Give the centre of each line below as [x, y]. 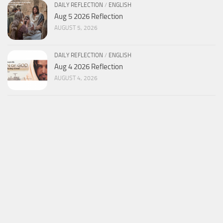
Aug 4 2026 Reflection [89, 67]
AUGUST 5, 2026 [76, 28]
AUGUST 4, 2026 [76, 78]
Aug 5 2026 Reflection [89, 17]
